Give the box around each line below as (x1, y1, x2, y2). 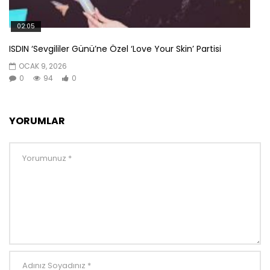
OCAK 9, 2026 (19, 61, 67, 72)
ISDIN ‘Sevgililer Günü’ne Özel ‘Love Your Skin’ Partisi (9, 43, 221, 55)
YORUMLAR (9, 114, 65, 128)
